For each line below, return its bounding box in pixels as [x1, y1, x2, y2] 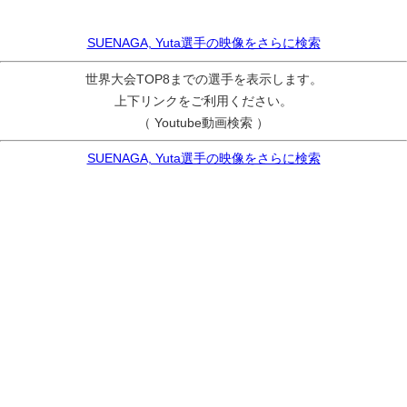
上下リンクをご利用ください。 [114, 94, 293, 108]
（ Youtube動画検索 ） [138, 115, 269, 130]
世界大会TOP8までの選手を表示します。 [84, 72, 323, 86]
